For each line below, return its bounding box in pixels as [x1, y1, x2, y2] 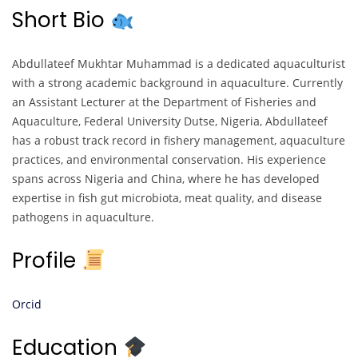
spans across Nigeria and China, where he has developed [12, 171, 320, 187]
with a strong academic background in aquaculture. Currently [12, 75, 343, 91]
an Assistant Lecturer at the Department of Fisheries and [12, 94, 316, 110]
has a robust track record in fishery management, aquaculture [12, 133, 345, 149]
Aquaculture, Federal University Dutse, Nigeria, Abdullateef [12, 113, 328, 129]
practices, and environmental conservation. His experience [12, 152, 326, 168]
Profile [12, 246, 82, 276]
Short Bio [12, 6, 110, 35]
